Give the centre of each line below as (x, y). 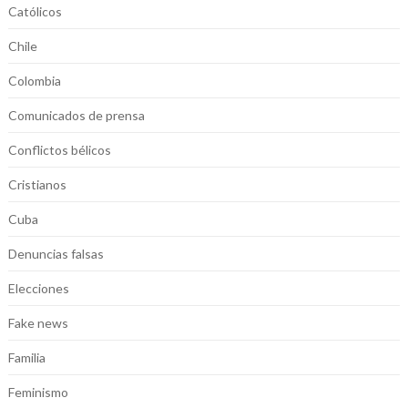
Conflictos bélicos (59, 150)
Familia (26, 358)
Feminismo (38, 393)
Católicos (35, 12)
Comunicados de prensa (76, 116)
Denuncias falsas (56, 254)
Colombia (34, 81)
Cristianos (37, 185)
